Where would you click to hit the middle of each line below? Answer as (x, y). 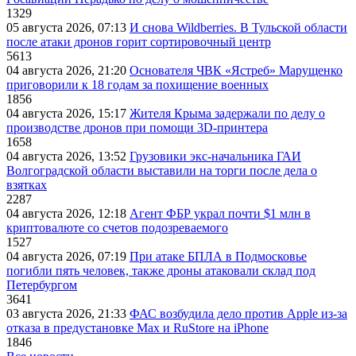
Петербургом (42, 285)
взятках (27, 185)
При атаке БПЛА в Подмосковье (218, 257)
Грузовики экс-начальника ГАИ (215, 157)
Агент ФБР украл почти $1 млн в (220, 214)
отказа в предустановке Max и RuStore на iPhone (137, 328)
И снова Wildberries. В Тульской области (238, 28)
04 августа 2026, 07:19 (68, 257)
